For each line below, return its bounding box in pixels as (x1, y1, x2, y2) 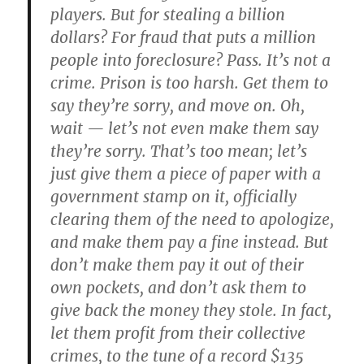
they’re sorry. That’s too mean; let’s (50, 141, 308, 161)
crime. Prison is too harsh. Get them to (50, 73, 329, 93)
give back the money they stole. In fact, (50, 301, 332, 320)
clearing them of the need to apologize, (50, 210, 335, 229)
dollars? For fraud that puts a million (50, 28, 317, 47)
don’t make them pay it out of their (50, 255, 305, 275)
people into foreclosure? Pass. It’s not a (50, 50, 331, 70)
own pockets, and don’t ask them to (50, 278, 307, 297)
